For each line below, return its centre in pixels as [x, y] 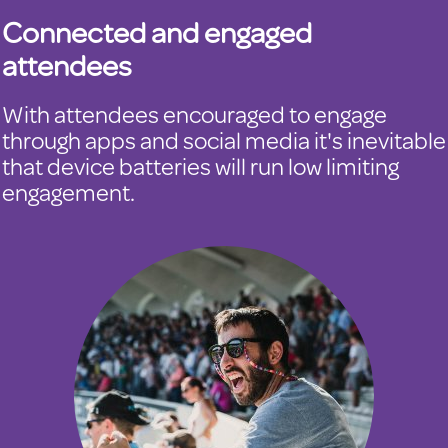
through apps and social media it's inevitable [224, 140]
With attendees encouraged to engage [194, 114]
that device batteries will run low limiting [200, 166]
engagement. [68, 192]
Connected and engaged [157, 31]
